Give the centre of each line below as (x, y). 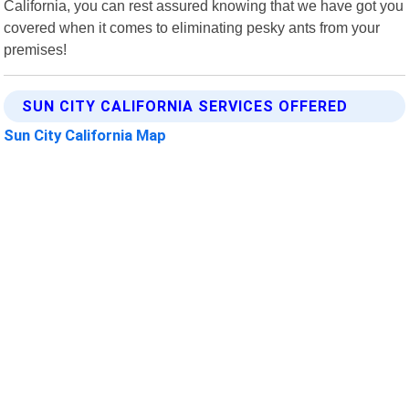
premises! (36, 49)
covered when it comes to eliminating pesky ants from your (192, 27)
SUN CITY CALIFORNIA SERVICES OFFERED (185, 106)
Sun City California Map (85, 135)
